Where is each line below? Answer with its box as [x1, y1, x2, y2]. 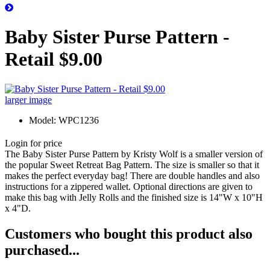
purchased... [5, 242, 80, 258]
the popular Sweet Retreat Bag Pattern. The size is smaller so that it [5, 159, 259, 170]
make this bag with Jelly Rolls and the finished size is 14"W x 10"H [5, 192, 263, 202]
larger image [5, 94, 52, 105]
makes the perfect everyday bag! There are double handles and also [5, 170, 260, 181]
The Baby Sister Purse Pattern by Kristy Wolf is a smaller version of [5, 148, 263, 159]
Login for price [5, 137, 62, 148]
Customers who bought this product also [5, 225, 253, 242]
